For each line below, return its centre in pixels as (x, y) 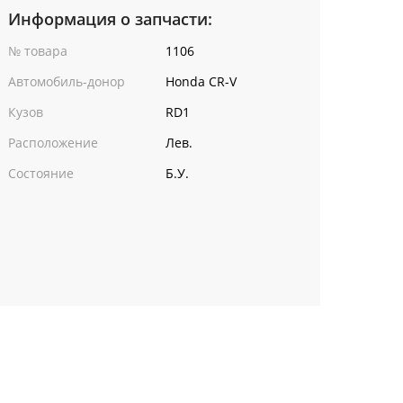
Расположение (53, 143)
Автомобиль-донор (67, 81)
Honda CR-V (201, 81)
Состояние (41, 173)
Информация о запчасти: (110, 19)
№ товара (38, 51)
